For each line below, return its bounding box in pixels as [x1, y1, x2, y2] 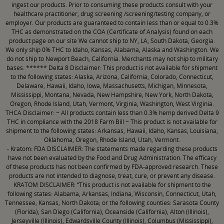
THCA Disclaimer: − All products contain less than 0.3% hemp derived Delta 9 [5, 108, 219, 117]
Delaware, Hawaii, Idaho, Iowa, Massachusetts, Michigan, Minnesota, [16, 81, 207, 90]
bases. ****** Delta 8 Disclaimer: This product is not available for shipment [6, 63, 217, 72]
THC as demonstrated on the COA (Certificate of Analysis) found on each [11, 27, 212, 36]
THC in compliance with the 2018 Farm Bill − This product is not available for [6, 117, 217, 126]
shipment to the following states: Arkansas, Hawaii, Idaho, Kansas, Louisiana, [6, 126, 218, 135]
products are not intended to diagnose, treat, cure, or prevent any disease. [9, 171, 215, 180]
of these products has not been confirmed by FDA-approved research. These [6, 162, 218, 171]
